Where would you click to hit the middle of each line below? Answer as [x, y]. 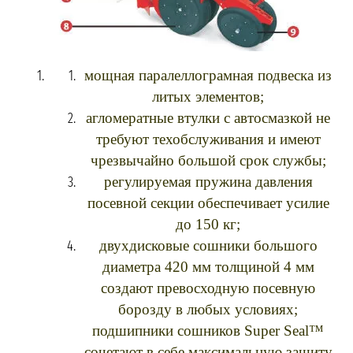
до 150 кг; [208, 224]
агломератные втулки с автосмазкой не [208, 118]
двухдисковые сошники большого [208, 245]
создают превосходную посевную [208, 288]
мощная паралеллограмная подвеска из [208, 75]
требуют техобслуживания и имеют [208, 139]
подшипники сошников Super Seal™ [208, 331]
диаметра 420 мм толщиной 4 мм [208, 267]
